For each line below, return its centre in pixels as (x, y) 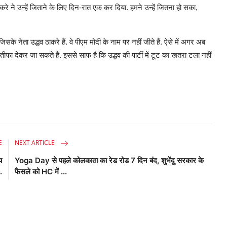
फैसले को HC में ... (41, 171)
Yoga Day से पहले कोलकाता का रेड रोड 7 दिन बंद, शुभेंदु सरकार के (109, 160)
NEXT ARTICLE (36, 143)
